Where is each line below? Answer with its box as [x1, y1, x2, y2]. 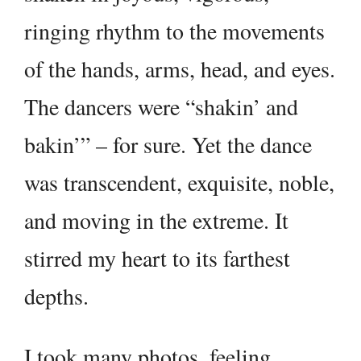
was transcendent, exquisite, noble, [24, 167, 334, 198]
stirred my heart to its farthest [24, 243, 290, 274]
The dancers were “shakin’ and [24, 91, 298, 122]
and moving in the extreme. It [24, 205, 288, 236]
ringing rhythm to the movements [24, 15, 325, 47]
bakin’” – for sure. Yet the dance [24, 129, 312, 160]
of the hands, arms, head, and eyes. [24, 53, 335, 85]
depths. [24, 280, 89, 312]
